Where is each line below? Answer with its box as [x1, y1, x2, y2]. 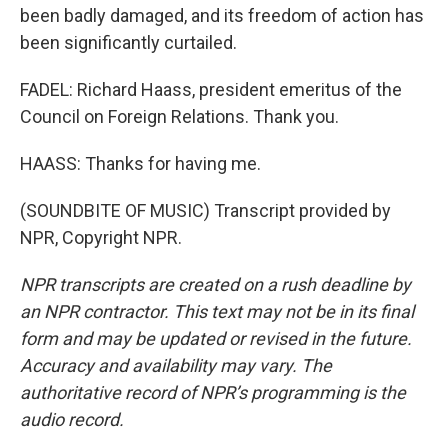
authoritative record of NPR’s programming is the [20, 382, 406, 403]
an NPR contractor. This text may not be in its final [20, 301, 414, 322]
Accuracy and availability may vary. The [20, 355, 332, 376]
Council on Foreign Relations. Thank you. [20, 106, 339, 127]
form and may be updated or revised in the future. [20, 328, 412, 349]
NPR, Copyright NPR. [20, 227, 182, 248]
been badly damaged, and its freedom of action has [20, 5, 424, 26]
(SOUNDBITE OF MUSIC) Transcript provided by [20, 200, 391, 221]
